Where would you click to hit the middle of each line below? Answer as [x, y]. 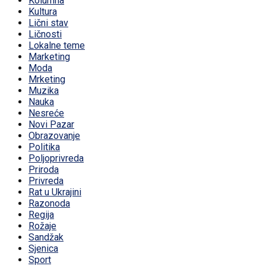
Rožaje [42, 226]
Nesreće [46, 113]
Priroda [44, 169]
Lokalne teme [57, 45]
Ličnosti [45, 34]
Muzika [44, 90]
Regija [41, 214]
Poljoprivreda [56, 158]
